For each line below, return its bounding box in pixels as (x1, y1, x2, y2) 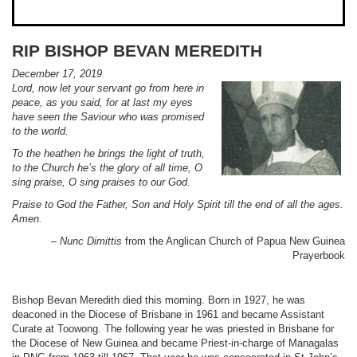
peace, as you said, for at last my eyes (12, 96, 193, 108)
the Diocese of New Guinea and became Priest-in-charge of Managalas (12, 337, 339, 349)
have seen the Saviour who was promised (12, 111, 204, 123)
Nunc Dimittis (60, 235, 122, 247)
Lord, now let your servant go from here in (12, 82, 204, 94)
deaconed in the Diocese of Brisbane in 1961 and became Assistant (12, 308, 324, 320)
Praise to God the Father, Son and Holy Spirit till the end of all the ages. (12, 198, 343, 210)
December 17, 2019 (12, 68, 102, 80)
